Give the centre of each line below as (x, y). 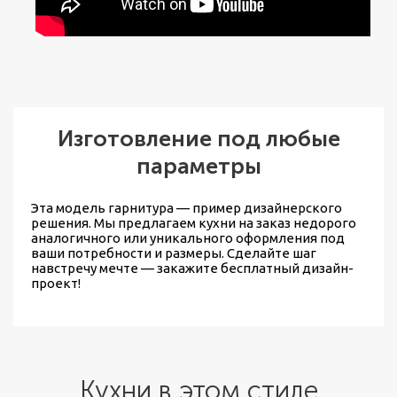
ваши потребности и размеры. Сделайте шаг (174, 253)
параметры (198, 166)
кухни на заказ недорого (277, 222)
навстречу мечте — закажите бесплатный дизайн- (192, 268)
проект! (56, 283)
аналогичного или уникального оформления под (188, 237)
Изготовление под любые (198, 138)
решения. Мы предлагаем (115, 222)
